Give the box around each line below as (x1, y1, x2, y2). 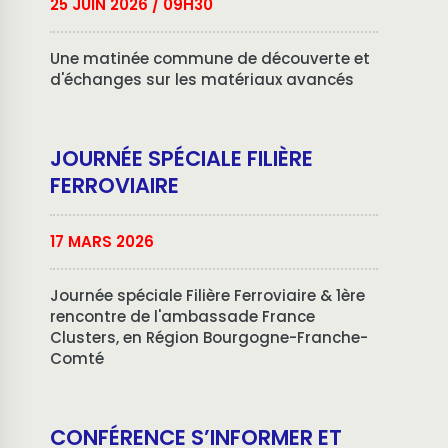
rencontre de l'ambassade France (50, 306, 315, 327)
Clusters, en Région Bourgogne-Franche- (50, 327, 368, 348)
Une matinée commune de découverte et (50, 48, 370, 69)
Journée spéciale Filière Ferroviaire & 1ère (50, 285, 365, 306)
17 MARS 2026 (50, 231, 154, 252)
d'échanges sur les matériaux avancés (50, 69, 354, 90)
